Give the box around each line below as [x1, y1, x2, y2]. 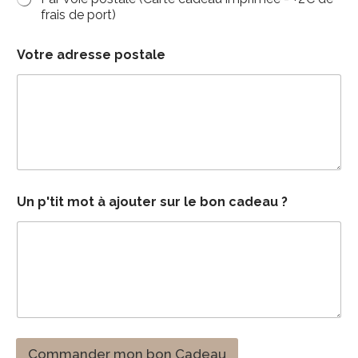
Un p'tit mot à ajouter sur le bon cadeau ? [17, 194, 288, 210]
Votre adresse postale [17, 46, 165, 62]
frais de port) [41, 6, 116, 22]
